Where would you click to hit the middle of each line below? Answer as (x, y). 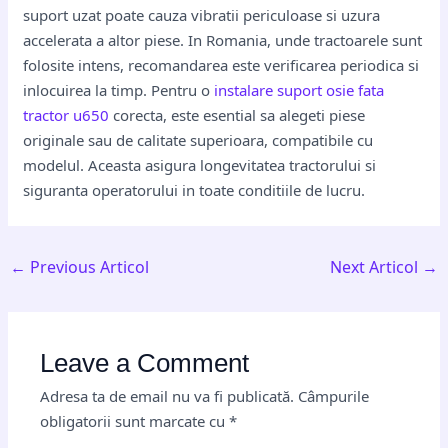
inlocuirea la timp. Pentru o (119, 90)
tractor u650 (66, 115)
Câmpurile (334, 395)
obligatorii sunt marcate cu (135, 420)
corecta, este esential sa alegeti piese (237, 115)
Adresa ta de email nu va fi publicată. (167, 395)
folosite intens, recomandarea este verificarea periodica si (221, 65)
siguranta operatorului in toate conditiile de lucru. (194, 190)
